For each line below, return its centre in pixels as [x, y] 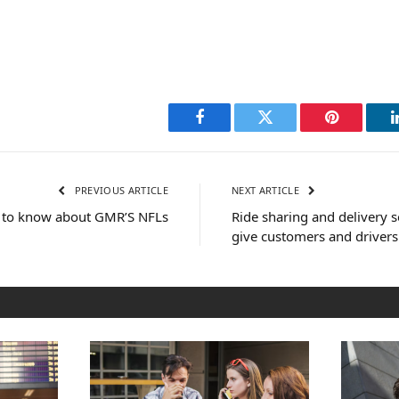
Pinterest [358, 130]
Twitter [287, 130]
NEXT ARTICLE [267, 191]
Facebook [229, 130]
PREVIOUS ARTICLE [120, 191]
